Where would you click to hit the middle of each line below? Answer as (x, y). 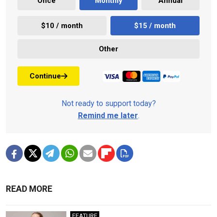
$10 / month (62, 25)
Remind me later (108, 116)
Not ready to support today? (108, 104)
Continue (45, 76)
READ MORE (29, 189)
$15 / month (155, 25)
